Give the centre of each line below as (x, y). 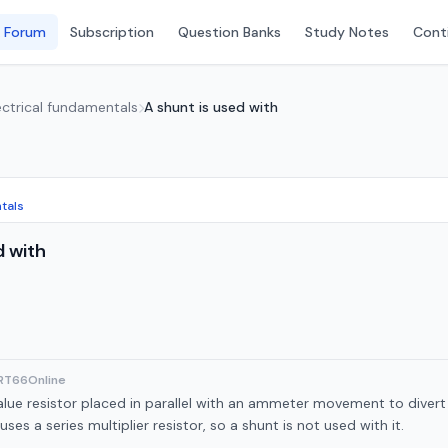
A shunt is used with (211, 107)
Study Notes (347, 32)
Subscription (112, 32)
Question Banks (229, 32)
